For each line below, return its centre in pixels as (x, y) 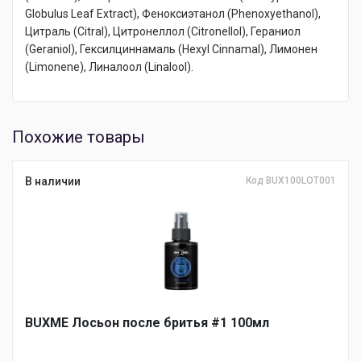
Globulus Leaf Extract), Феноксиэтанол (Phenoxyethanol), (173, 14)
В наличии (53, 182)
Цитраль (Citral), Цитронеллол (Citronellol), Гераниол (163, 32)
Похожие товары (79, 137)
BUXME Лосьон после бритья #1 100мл (147, 323)
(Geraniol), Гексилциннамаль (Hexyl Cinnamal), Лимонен (171, 50)
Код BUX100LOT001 (291, 181)
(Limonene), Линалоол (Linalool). (109, 67)
